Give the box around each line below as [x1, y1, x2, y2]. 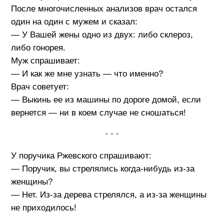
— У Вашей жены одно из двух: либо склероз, [10, 30, 193, 40]
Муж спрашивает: [10, 56, 80, 66]
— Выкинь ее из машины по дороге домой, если [10, 95, 201, 105]
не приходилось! [10, 203, 76, 213]
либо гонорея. [10, 43, 65, 53]
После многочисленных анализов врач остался [10, 4, 197, 14]
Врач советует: [10, 82, 69, 92]
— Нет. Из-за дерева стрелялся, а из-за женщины [10, 190, 206, 200]
